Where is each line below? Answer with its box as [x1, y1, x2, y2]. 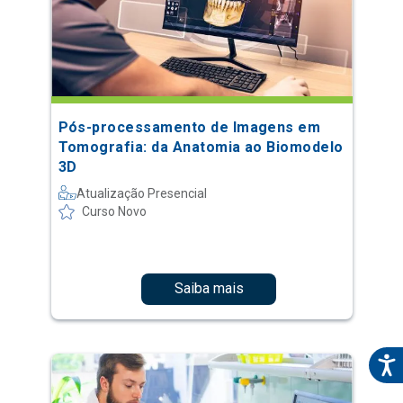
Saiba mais [174, 280, 244, 298]
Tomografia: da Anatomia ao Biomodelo [58, 138, 344, 156]
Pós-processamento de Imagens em [58, 118, 321, 136]
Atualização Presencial [76, 185, 207, 201]
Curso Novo [81, 203, 147, 219]
